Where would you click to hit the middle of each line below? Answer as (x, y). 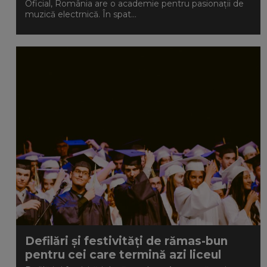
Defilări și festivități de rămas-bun (126, 241)
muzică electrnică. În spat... (81, 14)
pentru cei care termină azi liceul (123, 255)
